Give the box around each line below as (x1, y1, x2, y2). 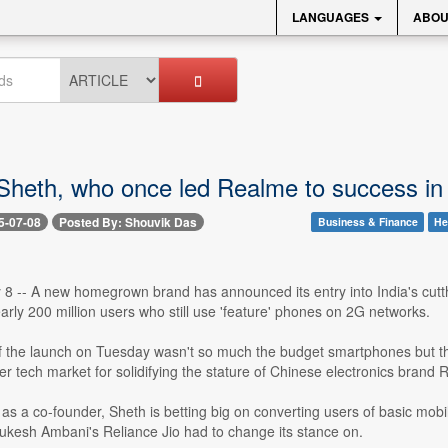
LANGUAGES (292, 8, 372, 26)
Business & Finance (317, 214, 418, 229)
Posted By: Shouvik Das (58, 213, 197, 232)
